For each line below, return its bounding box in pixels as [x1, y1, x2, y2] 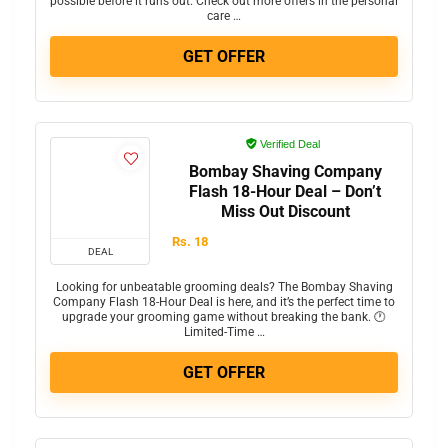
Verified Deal [256, 138, 320, 151]
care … [207, 9, 241, 24]
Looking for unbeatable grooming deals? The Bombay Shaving [55, 280, 393, 295]
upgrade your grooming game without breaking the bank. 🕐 [62, 310, 386, 325]
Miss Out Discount [220, 202, 350, 222]
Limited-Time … [183, 325, 265, 340]
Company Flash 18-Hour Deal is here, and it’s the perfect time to [53, 295, 395, 310]
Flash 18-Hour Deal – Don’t [189, 182, 381, 202]
